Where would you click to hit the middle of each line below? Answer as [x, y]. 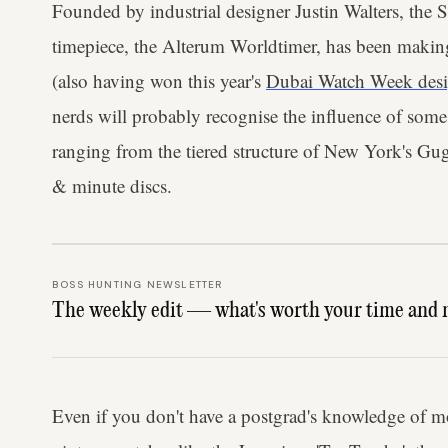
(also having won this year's [159, 80]
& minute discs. [112, 185]
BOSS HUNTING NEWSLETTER [137, 284]
